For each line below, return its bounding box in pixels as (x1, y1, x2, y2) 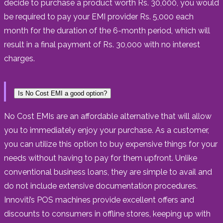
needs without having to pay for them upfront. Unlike (4, 153, 197, 163)
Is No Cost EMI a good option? (18, 89, 107, 97)
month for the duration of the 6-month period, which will (4, 25, 210, 35)
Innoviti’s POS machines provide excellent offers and (4, 195, 194, 205)
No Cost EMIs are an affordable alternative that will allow (4, 111, 212, 121)
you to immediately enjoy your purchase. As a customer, (4, 125, 209, 135)
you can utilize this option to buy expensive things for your (4, 139, 218, 149)
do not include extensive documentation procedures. (4, 181, 198, 191)
